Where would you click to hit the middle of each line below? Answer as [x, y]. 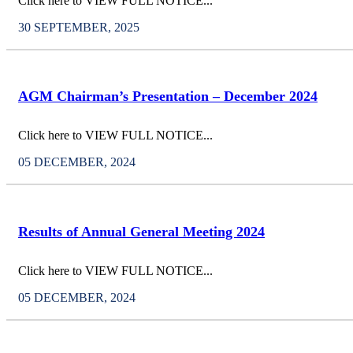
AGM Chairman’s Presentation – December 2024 [168, 97]
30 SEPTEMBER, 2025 [79, 28]
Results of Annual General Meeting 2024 [141, 231]
